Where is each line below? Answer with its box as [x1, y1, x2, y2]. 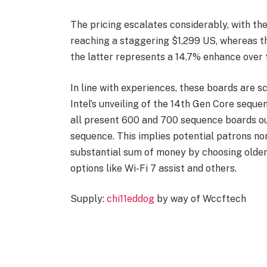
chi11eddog [106, 193, 154, 205]
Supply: [70, 193, 107, 205]
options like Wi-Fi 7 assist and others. [70, 162, 237, 174]
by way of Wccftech [154, 193, 246, 205]
